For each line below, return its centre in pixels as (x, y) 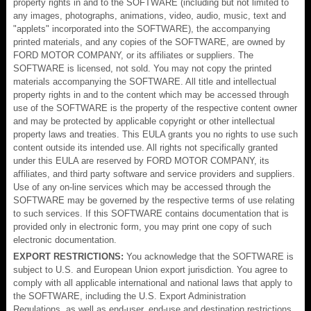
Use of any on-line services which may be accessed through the (142, 187)
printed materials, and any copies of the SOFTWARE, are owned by (149, 42)
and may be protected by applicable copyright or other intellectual (144, 121)
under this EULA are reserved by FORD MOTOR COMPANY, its (141, 160)
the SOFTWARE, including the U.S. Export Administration (129, 296)
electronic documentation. (65, 239)
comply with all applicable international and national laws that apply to (153, 283)
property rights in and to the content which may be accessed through (151, 94)
